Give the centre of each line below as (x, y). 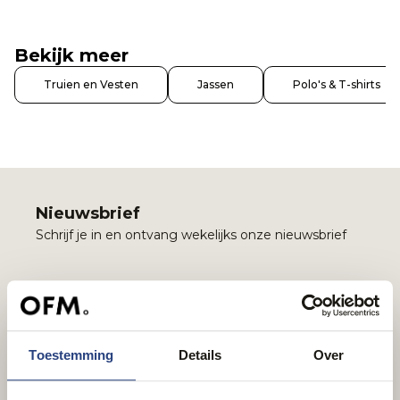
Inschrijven (102, 332)
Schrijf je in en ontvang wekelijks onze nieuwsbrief (191, 235)
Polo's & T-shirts (337, 84)
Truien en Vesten (91, 84)
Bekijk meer (71, 55)
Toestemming (71, 354)
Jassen (216, 84)
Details (200, 354)
